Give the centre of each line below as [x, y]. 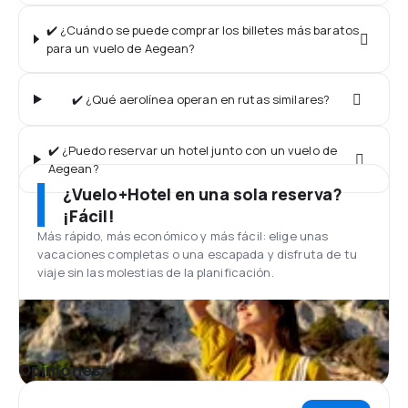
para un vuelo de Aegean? [121, 48]
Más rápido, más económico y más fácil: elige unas [183, 236]
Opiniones [60, 370]
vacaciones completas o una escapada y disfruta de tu [197, 254]
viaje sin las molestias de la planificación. [156, 272]
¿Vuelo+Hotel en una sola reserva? [203, 194]
